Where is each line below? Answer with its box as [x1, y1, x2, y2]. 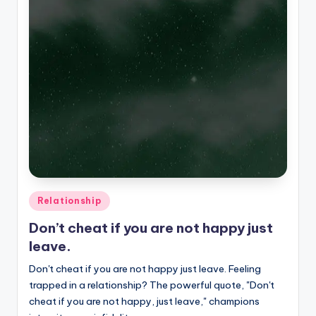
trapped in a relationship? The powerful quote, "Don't [29, 278, 274, 291]
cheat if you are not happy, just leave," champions [29, 294, 260, 308]
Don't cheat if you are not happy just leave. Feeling [29, 262, 261, 275]
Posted [28, 193, 61, 205]
